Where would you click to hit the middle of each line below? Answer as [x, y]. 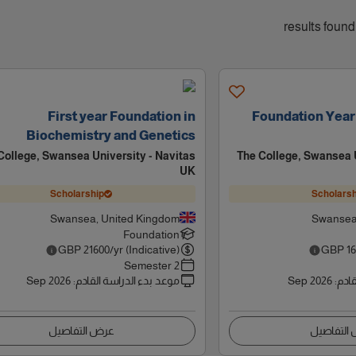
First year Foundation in [121, 116]
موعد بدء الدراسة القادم [127, 281]
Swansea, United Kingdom [114, 219]
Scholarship [77, 193]
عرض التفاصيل [81, 331]
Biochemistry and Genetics [110, 135]
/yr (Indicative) [144, 250]
